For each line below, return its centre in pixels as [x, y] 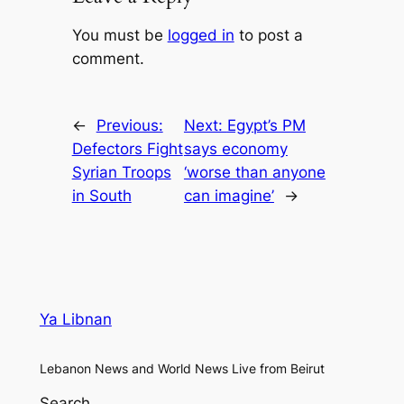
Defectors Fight [127, 148]
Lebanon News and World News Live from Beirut [182, 368]
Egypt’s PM [266, 125]
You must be [119, 35]
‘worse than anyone [254, 172]
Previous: [129, 125]
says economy [235, 148]
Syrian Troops [121, 172]
